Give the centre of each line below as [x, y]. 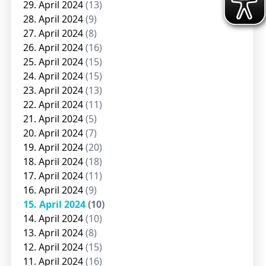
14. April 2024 [55, 218]
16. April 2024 [55, 190]
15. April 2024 [56, 204]
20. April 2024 [55, 133]
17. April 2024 [55, 176]
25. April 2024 [55, 62]
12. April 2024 [55, 247]
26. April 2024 [55, 47]
